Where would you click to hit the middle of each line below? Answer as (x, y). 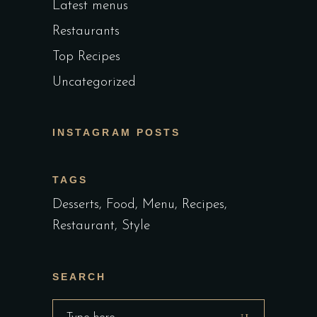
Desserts (76, 204)
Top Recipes (86, 57)
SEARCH (80, 276)
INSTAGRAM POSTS (117, 132)
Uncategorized (94, 82)
